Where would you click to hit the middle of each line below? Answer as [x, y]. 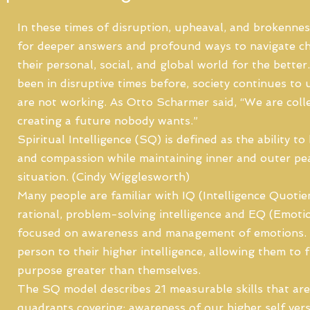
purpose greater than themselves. [109, 270]
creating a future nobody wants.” [108, 121]
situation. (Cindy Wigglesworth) [103, 177]
